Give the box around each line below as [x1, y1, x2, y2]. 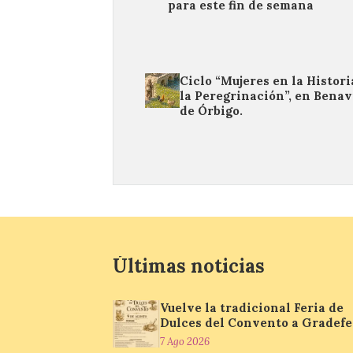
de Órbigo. [179, 103, 243, 118]
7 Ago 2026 [160, 335, 210, 348]
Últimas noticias [113, 254, 265, 278]
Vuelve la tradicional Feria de [160, 300, 344, 315]
